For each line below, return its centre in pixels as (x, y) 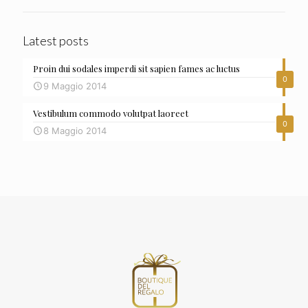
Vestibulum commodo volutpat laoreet (111, 113)
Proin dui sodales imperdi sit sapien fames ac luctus (136, 68)
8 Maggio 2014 (75, 131)
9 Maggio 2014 (75, 86)
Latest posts (56, 41)
